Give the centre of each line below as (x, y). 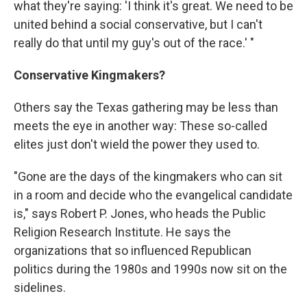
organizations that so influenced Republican (133, 250)
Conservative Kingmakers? (89, 75)
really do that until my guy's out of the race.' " (134, 42)
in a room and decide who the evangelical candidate (153, 195)
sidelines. (40, 287)
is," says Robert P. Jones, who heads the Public (140, 213)
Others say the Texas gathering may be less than (146, 107)
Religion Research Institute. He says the (122, 232)
